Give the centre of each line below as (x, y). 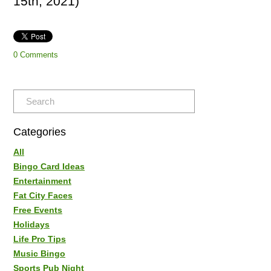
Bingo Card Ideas (49, 166)
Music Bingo (39, 253)
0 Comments (36, 54)
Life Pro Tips (40, 239)
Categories (40, 132)
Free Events (38, 210)
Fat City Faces (43, 195)
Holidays (31, 224)
